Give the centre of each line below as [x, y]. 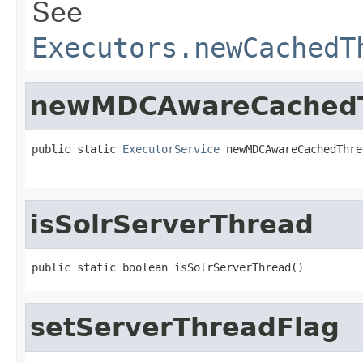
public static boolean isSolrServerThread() [168, 267]
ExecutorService [171, 149]
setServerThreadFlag [185, 327]
